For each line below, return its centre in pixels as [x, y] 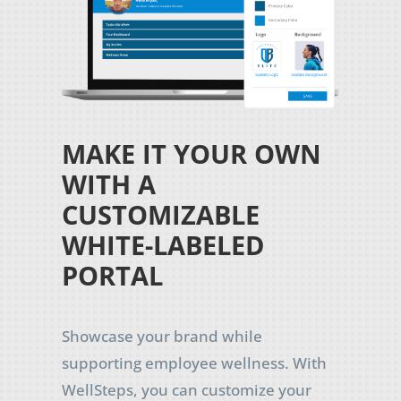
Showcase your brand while [162, 336]
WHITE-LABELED [162, 244]
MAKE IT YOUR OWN [191, 153]
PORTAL [112, 275]
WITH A [108, 183]
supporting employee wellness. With [194, 363]
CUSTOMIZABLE [160, 214]
